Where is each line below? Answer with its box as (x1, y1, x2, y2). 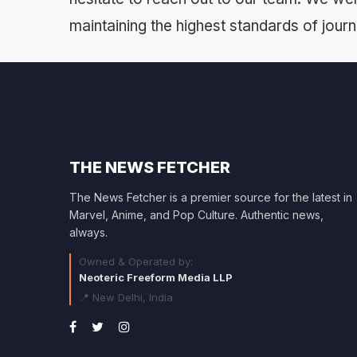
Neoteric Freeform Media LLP (79, 271, 233, 284)
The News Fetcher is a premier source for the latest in (69, 190, 352, 204)
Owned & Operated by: (79, 255, 193, 268)
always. (69, 226, 108, 239)
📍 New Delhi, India (79, 291, 173, 304)
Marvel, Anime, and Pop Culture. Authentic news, (69, 208, 324, 222)
